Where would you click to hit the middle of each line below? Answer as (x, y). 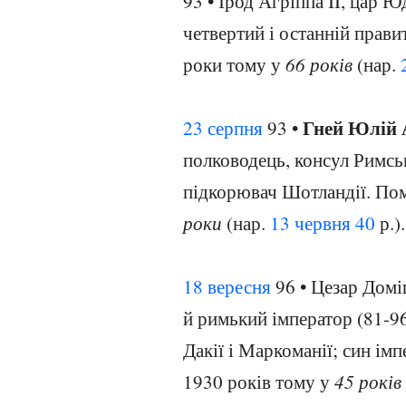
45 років (368, 382)
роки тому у (234, 64)
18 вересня (227, 286)
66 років (319, 64)
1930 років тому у (259, 382)
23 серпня (223, 128)
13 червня (310, 223)
